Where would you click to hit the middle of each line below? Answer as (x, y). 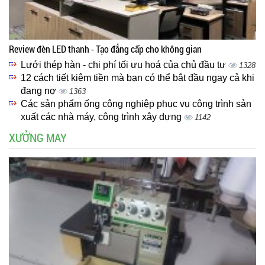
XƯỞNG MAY (38, 138)
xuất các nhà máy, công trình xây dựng (102, 117)
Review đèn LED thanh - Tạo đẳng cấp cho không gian (105, 49)
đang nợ (40, 91)
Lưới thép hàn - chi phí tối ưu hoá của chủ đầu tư (125, 65)
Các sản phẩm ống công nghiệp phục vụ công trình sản (136, 104)
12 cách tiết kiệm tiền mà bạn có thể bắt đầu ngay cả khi (138, 78)
